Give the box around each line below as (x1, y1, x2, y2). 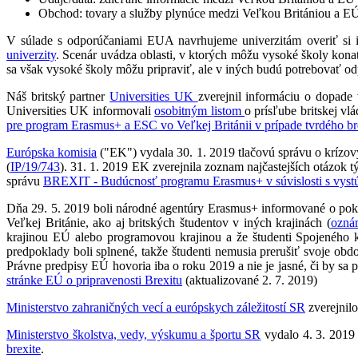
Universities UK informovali (6, 104, 155, 118)
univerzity (6, 48, 56, 62)
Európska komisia (6, 145, 97, 160)
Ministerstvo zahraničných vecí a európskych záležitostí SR (6, 300, 305, 315)
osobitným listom (154, 104, 245, 118)
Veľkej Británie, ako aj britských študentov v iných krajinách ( (6, 216, 331, 230)
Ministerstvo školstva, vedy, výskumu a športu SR (6, 328, 261, 342)
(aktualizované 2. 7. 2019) (182, 273, 317, 288)
